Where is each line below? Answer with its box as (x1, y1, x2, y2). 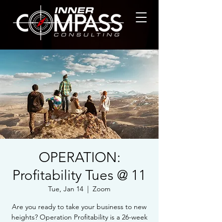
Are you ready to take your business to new (12, 202, 147, 211)
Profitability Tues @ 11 (12, 167, 146, 183)
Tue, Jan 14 (48, 184, 83, 193)
